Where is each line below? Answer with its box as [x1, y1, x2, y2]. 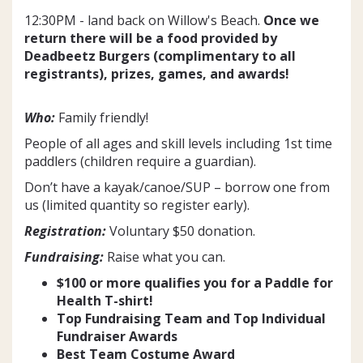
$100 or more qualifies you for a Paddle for [57, 273, 333, 292]
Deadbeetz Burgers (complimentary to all [24, 46, 296, 65]
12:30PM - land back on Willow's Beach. [24, 11, 263, 29]
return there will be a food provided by [24, 28, 277, 47]
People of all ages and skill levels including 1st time [24, 134, 332, 152]
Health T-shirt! [57, 291, 153, 310]
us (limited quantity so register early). [24, 195, 250, 214]
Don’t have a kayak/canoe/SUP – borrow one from [24, 177, 330, 196]
